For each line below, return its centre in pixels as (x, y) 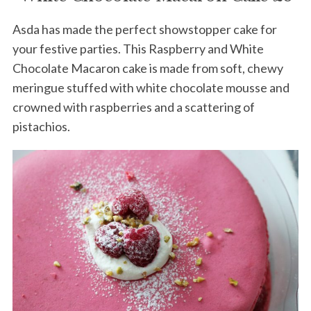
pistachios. (41, 127)
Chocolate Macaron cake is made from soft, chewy (148, 68)
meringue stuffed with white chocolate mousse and (151, 88)
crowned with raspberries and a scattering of (133, 107)
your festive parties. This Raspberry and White (138, 49)
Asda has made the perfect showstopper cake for (144, 30)
